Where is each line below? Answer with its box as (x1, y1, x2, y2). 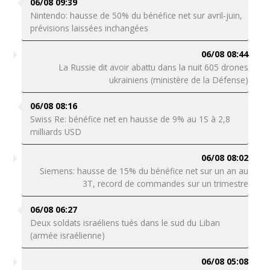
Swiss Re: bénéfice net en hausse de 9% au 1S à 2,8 (30, 113, 230, 125)
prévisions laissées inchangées (30, 22, 148, 34)
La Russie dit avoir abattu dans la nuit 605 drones (58, 61, 249, 73)
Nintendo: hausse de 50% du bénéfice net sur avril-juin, (30, 10, 242, 21)
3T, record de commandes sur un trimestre (83, 178, 249, 189)
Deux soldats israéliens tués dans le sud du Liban (30, 217, 220, 228)
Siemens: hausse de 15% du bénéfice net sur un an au (40, 165, 249, 177)
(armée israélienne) (30, 230, 105, 241)
